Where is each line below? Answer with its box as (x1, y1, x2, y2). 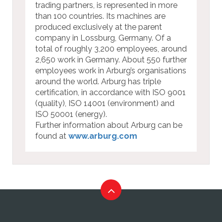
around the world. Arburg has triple (35, 76, 161, 86)
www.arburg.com (68, 131, 137, 141)
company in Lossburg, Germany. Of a (35, 33, 171, 43)
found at (35, 131, 68, 141)
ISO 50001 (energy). (35, 109, 107, 119)
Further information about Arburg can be (35, 120, 182, 130)
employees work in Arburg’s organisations (35, 65, 186, 75)
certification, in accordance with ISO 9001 (35, 87, 186, 97)
